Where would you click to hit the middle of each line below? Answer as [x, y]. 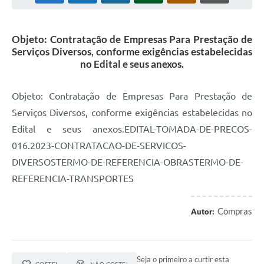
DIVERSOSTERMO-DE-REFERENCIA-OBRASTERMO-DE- [128, 162]
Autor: [203, 212]
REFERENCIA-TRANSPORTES [73, 179]
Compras [235, 211]
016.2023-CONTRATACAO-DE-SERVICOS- [99, 146]
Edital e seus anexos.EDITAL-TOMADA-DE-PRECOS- [132, 129]
